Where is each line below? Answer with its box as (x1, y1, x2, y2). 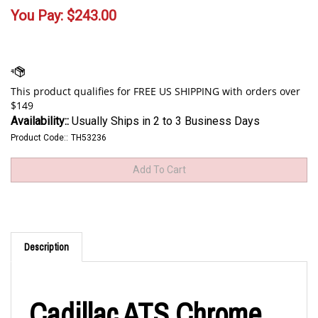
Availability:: (11, 114, 69, 128)
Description (24, 241, 69, 255)
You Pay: (11, 6, 63, 24)
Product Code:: (11, 132, 68, 143)
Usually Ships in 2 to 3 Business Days (69, 114, 260, 128)
